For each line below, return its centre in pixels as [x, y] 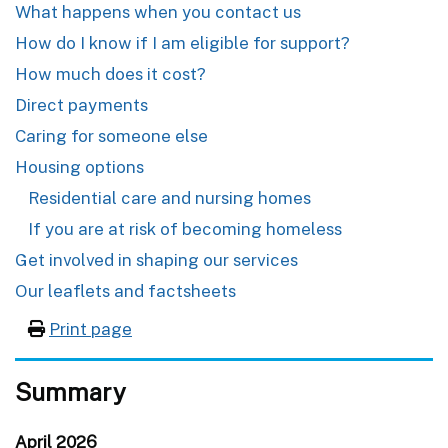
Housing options [79, 166]
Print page [90, 328]
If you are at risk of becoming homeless [185, 228]
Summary [70, 391]
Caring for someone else [111, 135]
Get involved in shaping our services [156, 259]
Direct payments [81, 104]
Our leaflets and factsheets [125, 290]
